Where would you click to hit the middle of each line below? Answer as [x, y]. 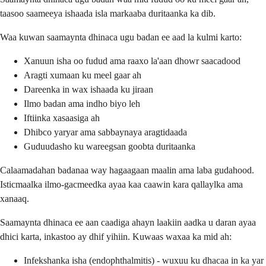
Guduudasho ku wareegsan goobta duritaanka [110, 146]
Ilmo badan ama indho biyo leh [82, 103]
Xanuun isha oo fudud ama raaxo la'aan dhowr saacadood [132, 61]
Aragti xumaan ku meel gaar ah [83, 75]
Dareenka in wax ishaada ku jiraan [88, 89]
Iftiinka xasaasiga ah [62, 118]
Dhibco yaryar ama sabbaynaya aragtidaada [105, 132]
